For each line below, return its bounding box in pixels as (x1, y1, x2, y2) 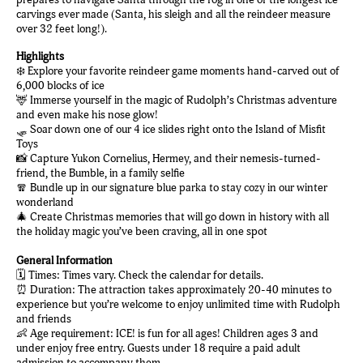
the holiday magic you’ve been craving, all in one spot (16, 224, 267, 239)
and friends (16, 311, 71, 327)
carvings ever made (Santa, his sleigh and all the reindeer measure (16, 6, 331, 22)
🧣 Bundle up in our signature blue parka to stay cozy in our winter (16, 180, 327, 195)
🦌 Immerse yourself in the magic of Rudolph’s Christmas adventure (16, 92, 337, 108)
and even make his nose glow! (16, 107, 158, 122)
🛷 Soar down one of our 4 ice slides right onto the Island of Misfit (16, 122, 326, 137)
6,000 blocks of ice (16, 78, 105, 93)
